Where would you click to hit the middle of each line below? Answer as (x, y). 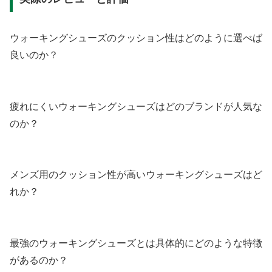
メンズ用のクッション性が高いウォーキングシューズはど (136, 175)
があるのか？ (39, 260)
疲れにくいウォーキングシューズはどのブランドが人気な (136, 106)
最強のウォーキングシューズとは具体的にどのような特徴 (136, 243)
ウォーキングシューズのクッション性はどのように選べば (136, 38)
